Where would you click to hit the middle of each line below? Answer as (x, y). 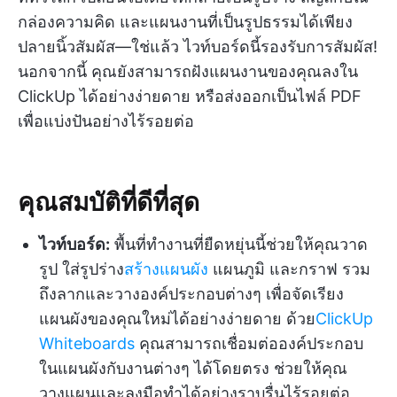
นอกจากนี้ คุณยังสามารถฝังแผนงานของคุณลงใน (188, 72)
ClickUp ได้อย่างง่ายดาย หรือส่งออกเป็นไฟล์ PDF (190, 97)
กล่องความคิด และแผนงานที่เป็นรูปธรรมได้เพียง (185, 22)
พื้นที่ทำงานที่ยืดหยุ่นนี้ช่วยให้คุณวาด (239, 245)
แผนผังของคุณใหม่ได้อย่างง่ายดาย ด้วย (177, 319)
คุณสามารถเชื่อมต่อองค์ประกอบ (249, 344)
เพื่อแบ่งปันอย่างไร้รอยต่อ (106, 121)
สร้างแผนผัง (166, 269)
